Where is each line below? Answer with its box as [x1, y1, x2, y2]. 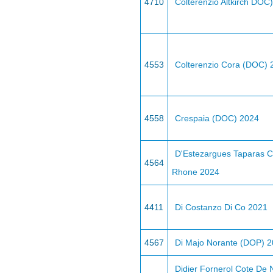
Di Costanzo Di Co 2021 [175, 202, 268, 212]
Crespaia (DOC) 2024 [175, 113, 259, 123]
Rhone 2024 [172, 167, 219, 177]
